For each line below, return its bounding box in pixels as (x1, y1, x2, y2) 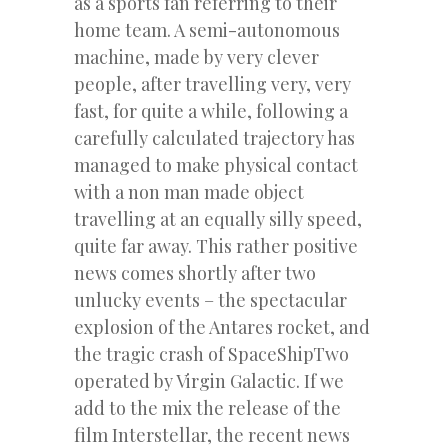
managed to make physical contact (74, 152, 358, 177)
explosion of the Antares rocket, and (74, 314, 370, 339)
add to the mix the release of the (74, 395, 341, 420)
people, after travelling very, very (74, 71, 351, 96)
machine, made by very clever (74, 44, 319, 69)
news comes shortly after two (74, 260, 316, 285)
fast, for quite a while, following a (74, 98, 348, 123)
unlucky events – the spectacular (74, 287, 347, 312)
